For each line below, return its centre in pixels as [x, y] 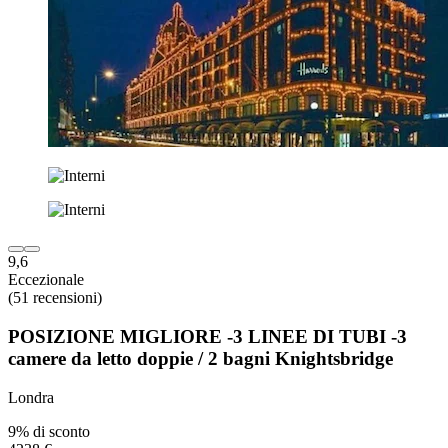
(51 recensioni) [55, 298]
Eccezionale [46, 280]
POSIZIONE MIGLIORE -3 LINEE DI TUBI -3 [207, 337]
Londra [31, 397]
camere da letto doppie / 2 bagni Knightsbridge [200, 359]
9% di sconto [49, 431]
